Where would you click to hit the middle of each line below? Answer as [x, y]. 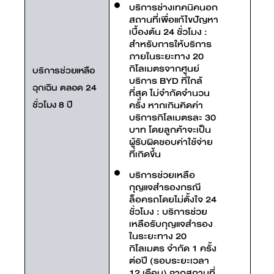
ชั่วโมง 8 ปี [53, 105]
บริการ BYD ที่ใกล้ [166, 81]
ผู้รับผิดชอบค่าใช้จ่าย [171, 142]
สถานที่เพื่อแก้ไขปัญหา [174, 20]
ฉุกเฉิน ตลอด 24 [65, 87]
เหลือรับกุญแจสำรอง [171, 224]
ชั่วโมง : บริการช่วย [168, 212]
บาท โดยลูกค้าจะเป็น [170, 130]
